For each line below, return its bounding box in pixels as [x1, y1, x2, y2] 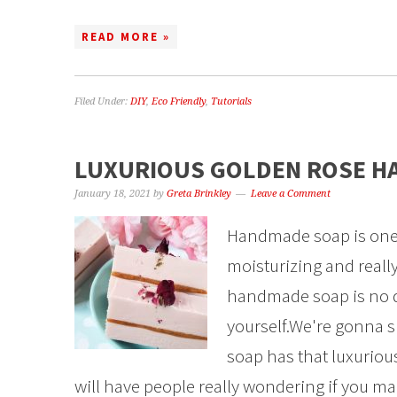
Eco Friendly [152, 96, 206, 107]
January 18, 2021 [74, 188, 151, 199]
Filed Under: [74, 96, 130, 107]
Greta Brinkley [167, 188, 231, 199]
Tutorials [211, 96, 252, 107]
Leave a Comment [251, 188, 331, 199]
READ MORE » [82, 29, 170, 44]
